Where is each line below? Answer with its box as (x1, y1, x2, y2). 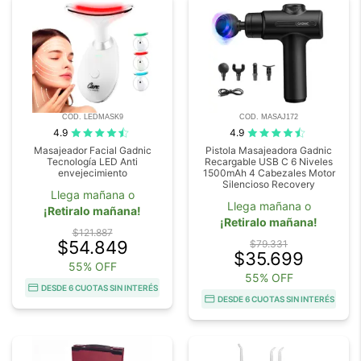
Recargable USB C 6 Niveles (205, 156, 333, 168)
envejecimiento (57, 167, 127, 180)
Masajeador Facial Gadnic (33, 144, 151, 157)
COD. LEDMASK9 (61, 113, 123, 122)
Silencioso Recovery (222, 178, 315, 191)
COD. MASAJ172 (239, 113, 298, 122)
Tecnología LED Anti (47, 156, 138, 168)
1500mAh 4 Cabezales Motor (202, 167, 335, 180)
